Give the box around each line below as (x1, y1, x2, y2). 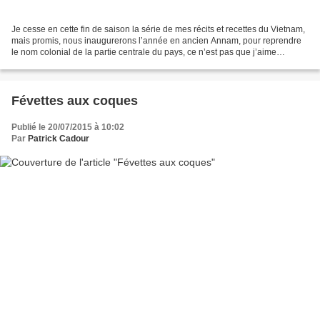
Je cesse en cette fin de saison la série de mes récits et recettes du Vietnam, (11, 24, 305, 34)
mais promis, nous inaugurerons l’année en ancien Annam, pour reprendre (11, 35, 301, 46)
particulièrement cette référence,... (11, 58, 143, 69)
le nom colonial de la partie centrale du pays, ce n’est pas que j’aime (11, 46, 276, 57)
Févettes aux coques (11, 93, 138, 108)
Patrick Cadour (28, 133, 89, 144)
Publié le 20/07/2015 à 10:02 (11, 121, 124, 132)
